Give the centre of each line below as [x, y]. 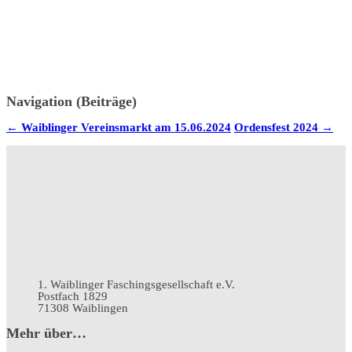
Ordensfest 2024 [278, 128]
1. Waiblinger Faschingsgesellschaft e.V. [136, 285]
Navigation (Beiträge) [71, 101]
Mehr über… [46, 334]
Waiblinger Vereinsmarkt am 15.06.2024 [125, 128]
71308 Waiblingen [83, 308]
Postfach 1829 [73, 297]
